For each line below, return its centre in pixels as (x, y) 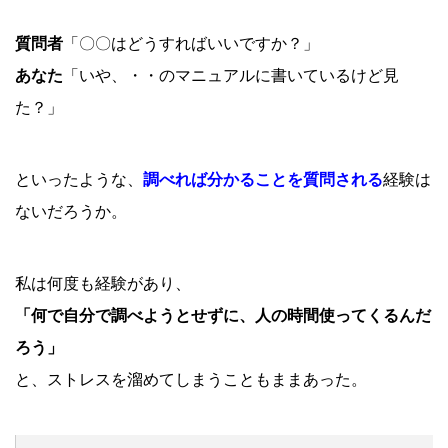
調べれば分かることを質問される (263, 179)
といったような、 (79, 179)
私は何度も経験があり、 (103, 283)
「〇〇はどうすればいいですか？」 (191, 43)
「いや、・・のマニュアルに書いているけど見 (231, 75)
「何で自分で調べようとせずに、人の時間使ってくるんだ (223, 315)
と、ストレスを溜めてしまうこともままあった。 (191, 379)
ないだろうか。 (71, 211)
